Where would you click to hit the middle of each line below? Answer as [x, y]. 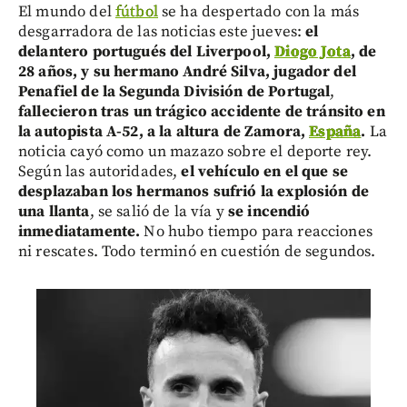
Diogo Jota [313, 51]
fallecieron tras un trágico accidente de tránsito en [202, 111]
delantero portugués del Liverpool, [147, 51]
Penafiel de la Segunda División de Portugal [174, 91]
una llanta [54, 211]
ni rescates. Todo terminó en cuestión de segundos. [197, 251]
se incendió [269, 211]
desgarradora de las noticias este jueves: [162, 31]
